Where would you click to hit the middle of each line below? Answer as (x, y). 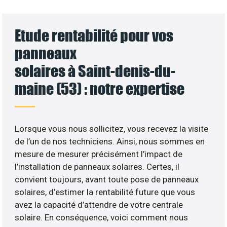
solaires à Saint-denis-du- (95, 70)
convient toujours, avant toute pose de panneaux (107, 179)
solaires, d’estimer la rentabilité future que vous (105, 192)
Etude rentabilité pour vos (94, 35)
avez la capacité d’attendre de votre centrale (99, 204)
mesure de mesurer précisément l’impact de (99, 154)
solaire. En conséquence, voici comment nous (102, 217)
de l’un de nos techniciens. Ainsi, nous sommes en (110, 141)
